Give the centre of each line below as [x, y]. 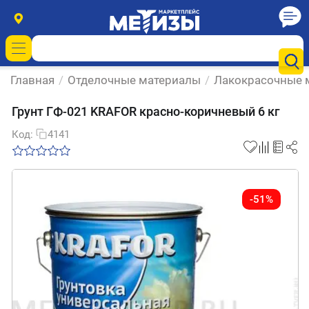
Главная [32, 80]
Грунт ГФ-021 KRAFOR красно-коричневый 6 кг [146, 111]
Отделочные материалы [134, 80]
